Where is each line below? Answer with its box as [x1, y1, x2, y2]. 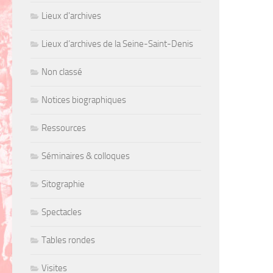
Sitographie [41, 178, 85, 190]
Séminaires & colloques [41, 150, 130, 161]
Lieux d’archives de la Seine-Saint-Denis [41, 38, 193, 49]
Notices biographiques [41, 94, 126, 105]
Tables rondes [41, 234, 95, 246]
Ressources [41, 122, 86, 133]
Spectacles [41, 206, 82, 218]
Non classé [41, 66, 82, 77]
